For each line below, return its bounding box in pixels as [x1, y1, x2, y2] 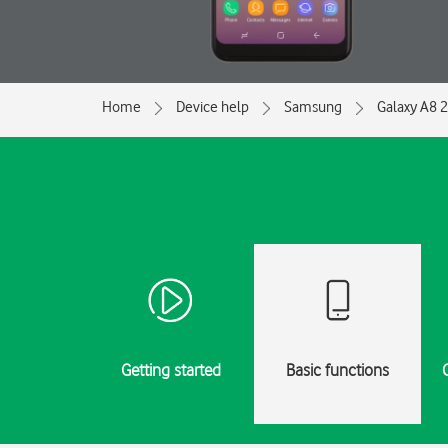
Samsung [284, 98, 342, 116]
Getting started [120, 360, 221, 380]
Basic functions [286, 360, 390, 380]
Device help [176, 98, 249, 116]
